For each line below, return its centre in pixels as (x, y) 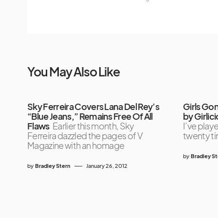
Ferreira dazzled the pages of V (85, 136)
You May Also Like (73, 72)
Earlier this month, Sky (93, 126)
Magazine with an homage (76, 145)
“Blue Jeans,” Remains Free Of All (90, 116)
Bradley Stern (53, 166)
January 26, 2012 (107, 166)
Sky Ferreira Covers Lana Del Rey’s (93, 107)
